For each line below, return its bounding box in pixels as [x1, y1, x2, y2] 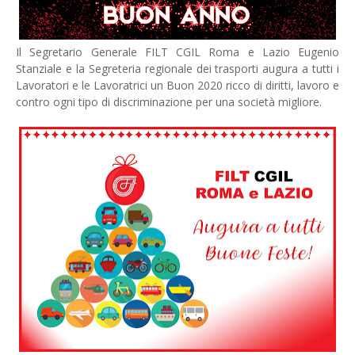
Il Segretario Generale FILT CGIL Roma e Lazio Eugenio [16, 44, 339, 59]
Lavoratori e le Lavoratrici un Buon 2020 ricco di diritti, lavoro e [16, 78, 339, 93]
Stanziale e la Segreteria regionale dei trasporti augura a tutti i [16, 61, 339, 76]
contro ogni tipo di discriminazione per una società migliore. [16, 94, 322, 109]
